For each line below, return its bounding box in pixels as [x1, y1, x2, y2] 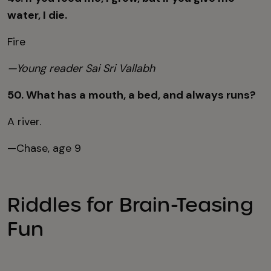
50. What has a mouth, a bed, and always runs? [7, 88, 258, 103]
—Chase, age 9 [7, 141, 81, 156]
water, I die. [7, 8, 67, 23]
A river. [7, 114, 44, 129]
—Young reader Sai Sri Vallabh [7, 61, 155, 76]
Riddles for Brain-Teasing [7, 192, 253, 218]
